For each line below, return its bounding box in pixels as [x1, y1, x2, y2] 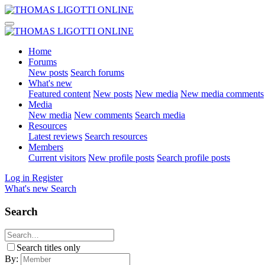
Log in [5, 173, 30, 183]
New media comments [180, 89, 264, 99]
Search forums [70, 67, 124, 77]
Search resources [85, 131, 147, 141]
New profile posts [88, 153, 154, 163]
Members [28, 142, 63, 152]
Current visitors [28, 153, 86, 163]
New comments [74, 110, 132, 120]
